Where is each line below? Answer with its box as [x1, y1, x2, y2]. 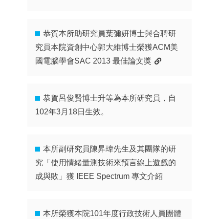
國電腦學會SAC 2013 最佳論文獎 [35, 57, 152, 65]
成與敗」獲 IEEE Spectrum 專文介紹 [35, 172, 163, 180]
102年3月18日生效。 [35, 108, 109, 116]
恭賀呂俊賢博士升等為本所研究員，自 [43, 94, 176, 102]
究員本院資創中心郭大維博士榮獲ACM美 [35, 43, 178, 51]
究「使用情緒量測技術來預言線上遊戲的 [35, 158, 176, 167]
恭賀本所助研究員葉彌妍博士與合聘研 [43, 29, 176, 38]
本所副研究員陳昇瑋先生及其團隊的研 [43, 145, 176, 153]
